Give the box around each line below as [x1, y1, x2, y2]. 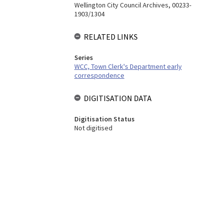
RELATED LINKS [83, 32, 138, 42]
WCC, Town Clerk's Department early [74, 62, 182, 71]
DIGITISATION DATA [83, 93, 152, 103]
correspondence [74, 71, 124, 80]
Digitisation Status [74, 114, 135, 123]
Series [74, 53, 93, 62]
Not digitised [74, 123, 112, 132]
